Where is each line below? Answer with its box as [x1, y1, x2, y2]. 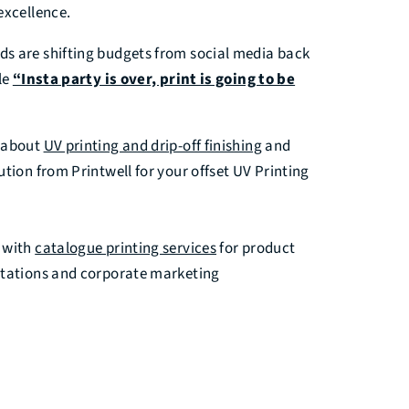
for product [216, 236, 296, 259]
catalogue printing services [35, 236, 217, 259]
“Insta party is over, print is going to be [12, 68, 296, 90]
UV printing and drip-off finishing [43, 134, 262, 157]
